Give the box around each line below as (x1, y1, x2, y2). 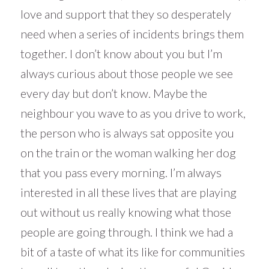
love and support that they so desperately (20, 7, 231, 22)
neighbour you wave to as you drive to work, (20, 106, 246, 121)
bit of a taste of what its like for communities (20, 244, 245, 259)
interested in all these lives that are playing (20, 185, 237, 200)
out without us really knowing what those (20, 205, 231, 220)
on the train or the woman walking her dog (20, 145, 236, 160)
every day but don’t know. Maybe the (20, 86, 207, 101)
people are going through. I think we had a (20, 225, 233, 240)
